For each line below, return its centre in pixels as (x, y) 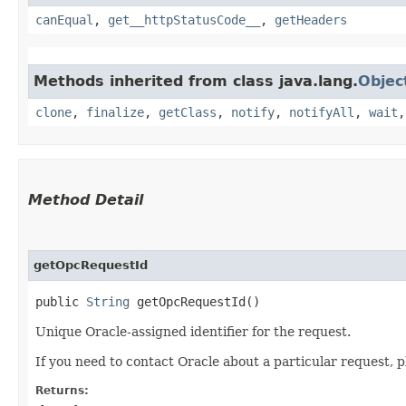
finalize (115, 112)
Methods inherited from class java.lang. (196, 81)
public (61, 301)
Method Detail (86, 199)
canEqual (64, 19)
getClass (188, 112)
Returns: (62, 390)
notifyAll (322, 112)
